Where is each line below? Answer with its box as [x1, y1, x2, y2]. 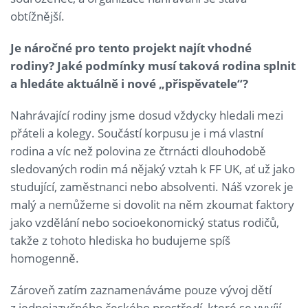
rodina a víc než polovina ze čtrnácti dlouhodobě [10, 142, 266, 159]
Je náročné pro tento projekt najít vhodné [10, 39, 252, 56]
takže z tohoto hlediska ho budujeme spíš [10, 232, 230, 248]
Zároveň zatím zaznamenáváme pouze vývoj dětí [10, 281, 272, 298]
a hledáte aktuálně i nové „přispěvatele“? [10, 75, 248, 91]
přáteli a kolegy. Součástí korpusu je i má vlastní [10, 124, 263, 141]
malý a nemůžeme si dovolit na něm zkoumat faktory [10, 196, 294, 212]
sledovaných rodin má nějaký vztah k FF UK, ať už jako [10, 160, 295, 177]
